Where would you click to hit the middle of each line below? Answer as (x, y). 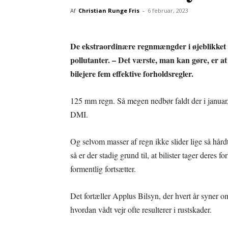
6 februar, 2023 (168, 10)
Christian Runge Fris (109, 10)
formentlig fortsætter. (103, 169)
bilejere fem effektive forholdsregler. (132, 74)
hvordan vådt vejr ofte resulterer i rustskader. (141, 209)
